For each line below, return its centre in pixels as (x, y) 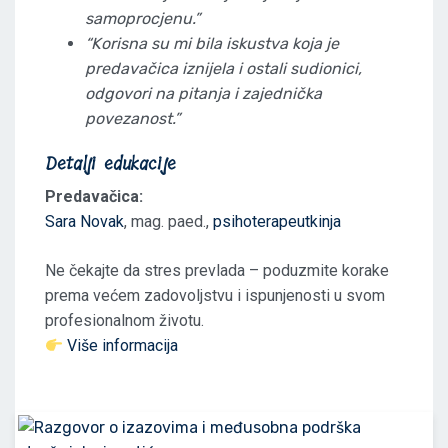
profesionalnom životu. (124, 320)
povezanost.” (132, 118)
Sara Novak (84, 221)
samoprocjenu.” (142, 18)
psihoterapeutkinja (277, 221)
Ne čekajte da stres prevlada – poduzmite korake (217, 270)
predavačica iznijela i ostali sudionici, (223, 68)
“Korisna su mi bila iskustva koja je (212, 43)
